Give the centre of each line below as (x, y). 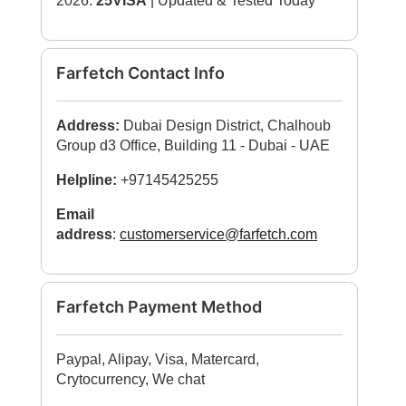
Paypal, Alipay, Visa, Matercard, (158, 359)
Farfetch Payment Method (159, 307)
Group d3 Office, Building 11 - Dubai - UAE (193, 145)
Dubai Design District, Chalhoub (227, 126)
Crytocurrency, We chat (130, 379)
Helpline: (87, 180)
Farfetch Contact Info (140, 73)
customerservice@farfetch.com (218, 234)
